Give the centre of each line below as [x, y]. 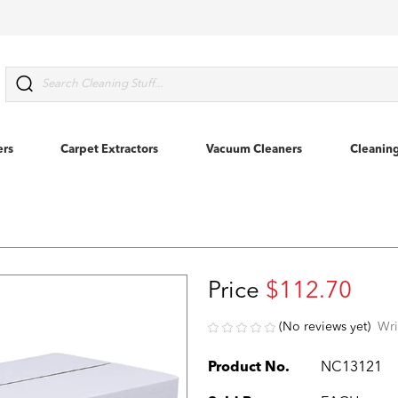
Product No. [249, 368]
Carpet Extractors [110, 150]
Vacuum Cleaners [254, 150]
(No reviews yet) [325, 327]
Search [25, 76]
